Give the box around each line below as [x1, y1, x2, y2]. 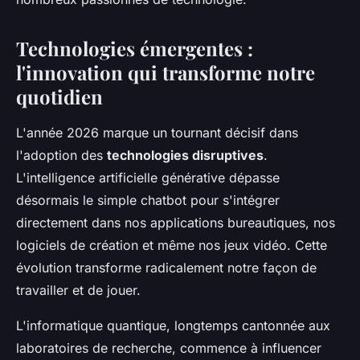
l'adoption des [16, 146, 107, 163]
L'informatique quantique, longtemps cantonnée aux [16, 317, 330, 333]
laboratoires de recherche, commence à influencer [16, 339, 321, 356]
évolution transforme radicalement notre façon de [16, 259, 317, 276]
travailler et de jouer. [16, 281, 141, 298]
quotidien [16, 83, 103, 109]
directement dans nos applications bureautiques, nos [16, 214, 335, 231]
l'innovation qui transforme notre [16, 59, 315, 85]
